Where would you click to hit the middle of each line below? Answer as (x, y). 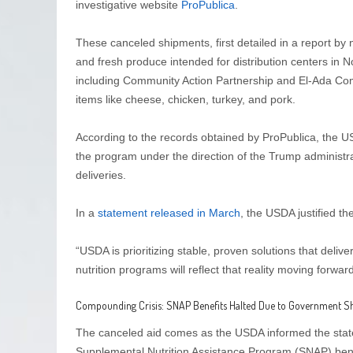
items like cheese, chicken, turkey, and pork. (186, 99)
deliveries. (101, 175)
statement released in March (169, 212)
